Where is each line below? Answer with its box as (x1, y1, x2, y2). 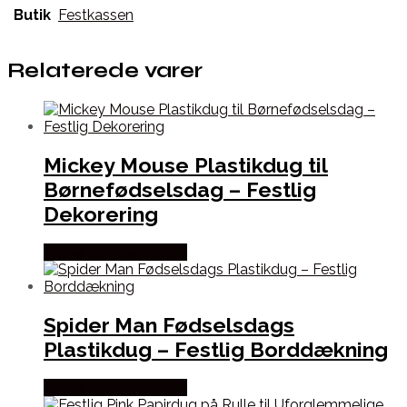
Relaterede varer (7, 58, 203, 84)
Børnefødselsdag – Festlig (44, 176, 316, 202)
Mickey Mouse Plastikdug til (44, 152, 328, 177)
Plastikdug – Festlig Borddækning (44, 337, 388, 362)
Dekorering (44, 201, 158, 226)
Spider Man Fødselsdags (44, 313, 294, 338)
